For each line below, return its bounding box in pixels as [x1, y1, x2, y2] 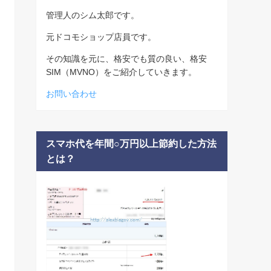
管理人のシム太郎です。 [46, 10, 139, 20]
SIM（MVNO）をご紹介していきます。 [46, 67, 197, 77]
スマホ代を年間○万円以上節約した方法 [46, 138, 217, 149]
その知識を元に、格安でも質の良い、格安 [46, 53, 207, 64]
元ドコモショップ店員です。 [46, 31, 156, 42]
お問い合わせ [46, 88, 97, 99]
